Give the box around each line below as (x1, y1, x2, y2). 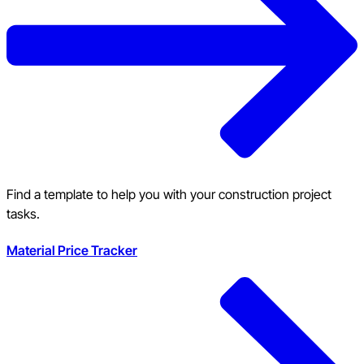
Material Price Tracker (6, 242, 137, 259)
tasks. (6, 205, 40, 222)
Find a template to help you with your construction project (6, 185, 331, 202)
